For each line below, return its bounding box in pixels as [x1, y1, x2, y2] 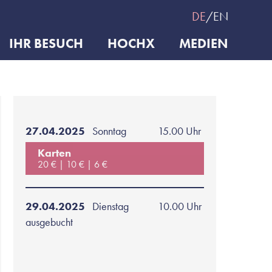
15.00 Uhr [158, 124, 201, 138]
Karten [38, 146, 71, 160]
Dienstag [92, 199, 129, 213]
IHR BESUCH [9, 35, 83, 52]
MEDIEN [179, 35, 228, 52]
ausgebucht [25, 215, 73, 229]
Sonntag [92, 124, 126, 138]
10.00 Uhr [158, 199, 202, 213]
